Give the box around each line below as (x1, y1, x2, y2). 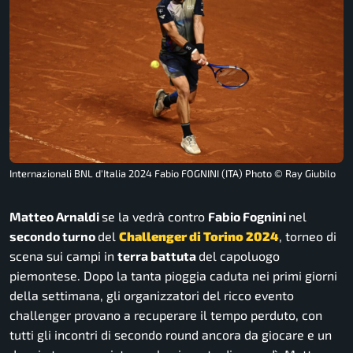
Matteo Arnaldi (9, 209, 102, 225)
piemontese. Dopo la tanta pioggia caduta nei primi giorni (9, 268, 337, 284)
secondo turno (9, 229, 98, 244)
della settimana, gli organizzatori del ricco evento (9, 288, 294, 303)
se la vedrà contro (102, 209, 208, 225)
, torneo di (279, 229, 336, 244)
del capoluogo (199, 248, 280, 264)
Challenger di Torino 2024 (119, 229, 279, 244)
